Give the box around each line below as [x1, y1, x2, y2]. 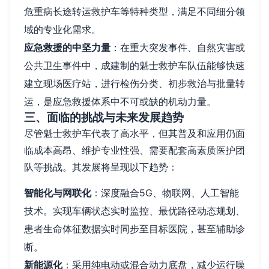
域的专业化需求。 [24, 23, 101, 35]
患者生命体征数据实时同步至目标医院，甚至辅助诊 [24, 222, 245, 235]
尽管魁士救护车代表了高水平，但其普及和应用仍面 [24, 127, 245, 139]
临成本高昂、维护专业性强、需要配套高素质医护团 [24, 144, 245, 156]
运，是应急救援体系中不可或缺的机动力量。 [24, 95, 216, 107]
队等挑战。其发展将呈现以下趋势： [24, 160, 178, 173]
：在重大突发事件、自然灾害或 [110, 41, 245, 53]
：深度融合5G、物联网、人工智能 [91, 186, 239, 199]
